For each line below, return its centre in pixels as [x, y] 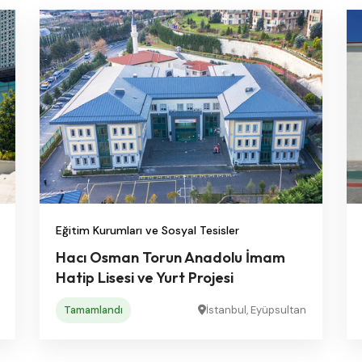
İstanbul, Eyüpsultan [256, 309]
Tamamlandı [93, 309]
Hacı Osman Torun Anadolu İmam [170, 257]
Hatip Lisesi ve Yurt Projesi [145, 277]
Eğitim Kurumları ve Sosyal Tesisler [147, 230]
